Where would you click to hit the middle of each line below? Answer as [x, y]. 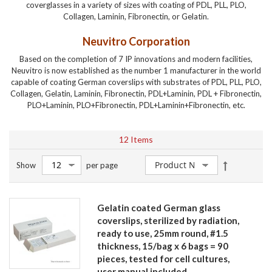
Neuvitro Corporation [136, 41]
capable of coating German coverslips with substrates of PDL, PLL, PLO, [136, 82]
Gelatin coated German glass [159, 207]
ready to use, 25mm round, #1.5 [163, 233]
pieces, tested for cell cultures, [163, 258]
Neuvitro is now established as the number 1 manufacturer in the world [136, 70]
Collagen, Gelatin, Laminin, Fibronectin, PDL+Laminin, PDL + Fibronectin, [136, 93]
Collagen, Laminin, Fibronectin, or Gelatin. [136, 16]
